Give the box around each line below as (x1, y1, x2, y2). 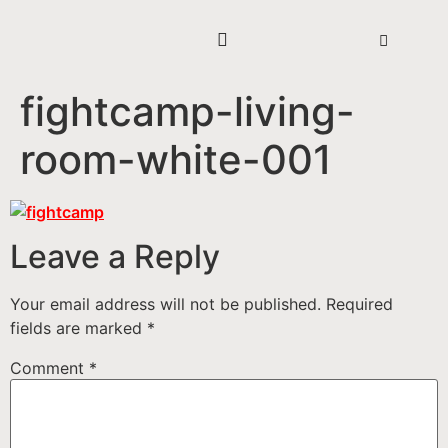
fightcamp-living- (20, 87, 355, 136)
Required (326, 294, 393, 315)
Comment (10, 358, 89, 379)
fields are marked (10, 318, 147, 339)
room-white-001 (20, 135, 332, 184)
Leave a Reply (10, 237, 220, 277)
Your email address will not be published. (10, 294, 321, 315)
